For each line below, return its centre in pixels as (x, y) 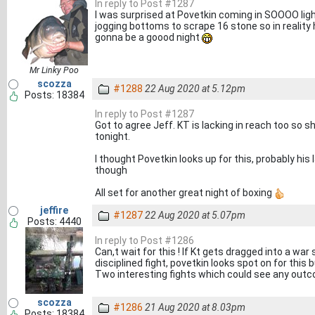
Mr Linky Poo (54, 70)
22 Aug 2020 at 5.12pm (195, 89)
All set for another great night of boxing (185, 193)
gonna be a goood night (148, 37)
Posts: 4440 (54, 221)
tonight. (112, 136)
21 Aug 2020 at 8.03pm (195, 307)
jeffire (54, 210)
